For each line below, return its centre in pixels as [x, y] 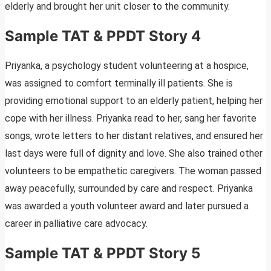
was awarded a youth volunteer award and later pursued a [127, 206]
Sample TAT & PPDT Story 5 [103, 253]
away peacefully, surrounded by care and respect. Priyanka [129, 189]
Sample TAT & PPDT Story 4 [103, 36]
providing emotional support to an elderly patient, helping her [134, 101]
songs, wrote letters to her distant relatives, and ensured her [134, 136]
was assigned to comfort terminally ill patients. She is [119, 83]
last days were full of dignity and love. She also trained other [134, 154]
